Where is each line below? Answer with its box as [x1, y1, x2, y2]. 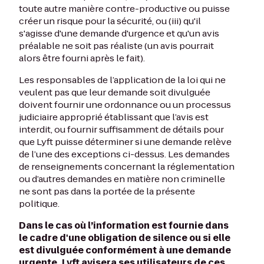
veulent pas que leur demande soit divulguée [19, 86, 210, 98]
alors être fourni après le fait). [19, 52, 145, 64]
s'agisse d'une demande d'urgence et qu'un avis [19, 27, 219, 39]
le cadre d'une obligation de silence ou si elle [19, 232, 230, 244]
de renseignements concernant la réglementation [19, 160, 235, 173]
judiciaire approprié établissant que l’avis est [19, 111, 209, 123]
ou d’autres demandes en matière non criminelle [19, 173, 225, 185]
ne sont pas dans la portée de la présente [19, 185, 195, 197]
